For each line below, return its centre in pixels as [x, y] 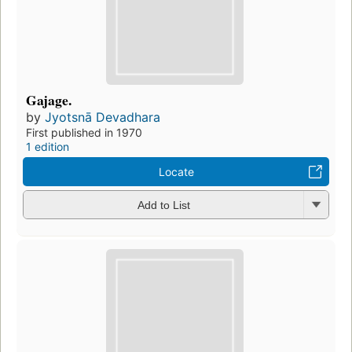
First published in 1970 [84, 132]
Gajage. [49, 99]
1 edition [48, 146]
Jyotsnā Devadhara [103, 117]
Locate [176, 171]
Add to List [163, 205]
